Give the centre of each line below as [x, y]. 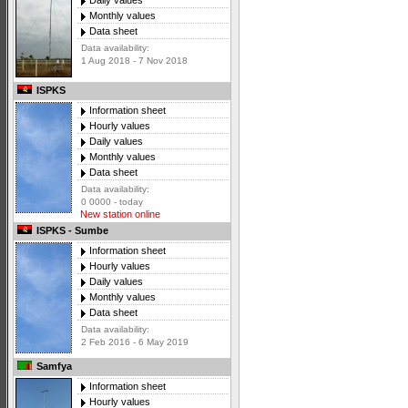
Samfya [53, 367]
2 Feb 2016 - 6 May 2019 [135, 342]
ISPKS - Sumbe [71, 231]
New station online [119, 214]
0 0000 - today [112, 202]
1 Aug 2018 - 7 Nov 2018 [134, 61]
